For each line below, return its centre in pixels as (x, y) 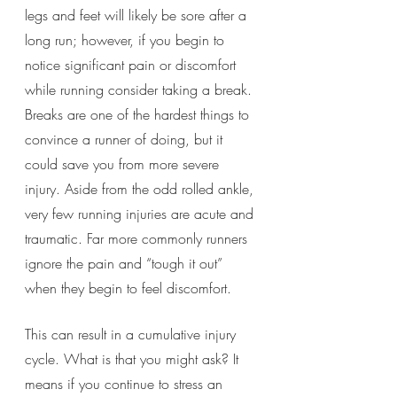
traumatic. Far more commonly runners (138, 238)
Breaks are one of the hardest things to (139, 114)
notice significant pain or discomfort (132, 64)
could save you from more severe (124, 163)
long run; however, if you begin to (127, 39)
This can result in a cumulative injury (132, 334)
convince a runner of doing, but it (126, 139)
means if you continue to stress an (126, 383)
